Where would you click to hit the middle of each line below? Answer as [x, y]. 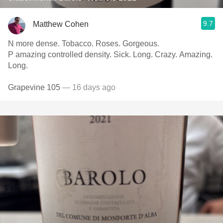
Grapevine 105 [35, 87]
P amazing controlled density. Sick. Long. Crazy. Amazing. [70, 55]
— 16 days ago [89, 87]
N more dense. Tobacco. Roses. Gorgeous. [142, 44]
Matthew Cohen [61, 24]
